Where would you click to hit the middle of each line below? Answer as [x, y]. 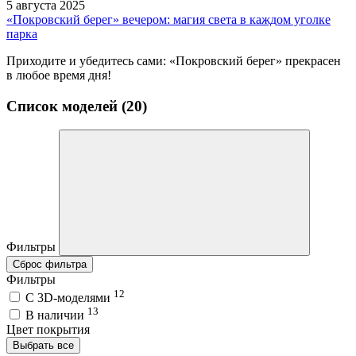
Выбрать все [43, 345]
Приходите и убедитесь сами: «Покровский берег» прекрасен [174, 60]
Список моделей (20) [77, 106]
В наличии [56, 315]
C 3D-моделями [70, 297]
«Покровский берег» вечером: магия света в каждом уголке [168, 19]
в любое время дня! [59, 75]
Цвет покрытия [48, 329]
